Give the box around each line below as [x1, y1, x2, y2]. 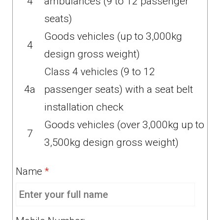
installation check [44, 101, 123, 113]
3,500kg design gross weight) [44, 137, 179, 148]
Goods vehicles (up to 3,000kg [44, 30, 182, 42]
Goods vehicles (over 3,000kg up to [44, 119, 204, 131]
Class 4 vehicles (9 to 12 [44, 66, 155, 78]
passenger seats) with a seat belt [44, 83, 193, 95]
